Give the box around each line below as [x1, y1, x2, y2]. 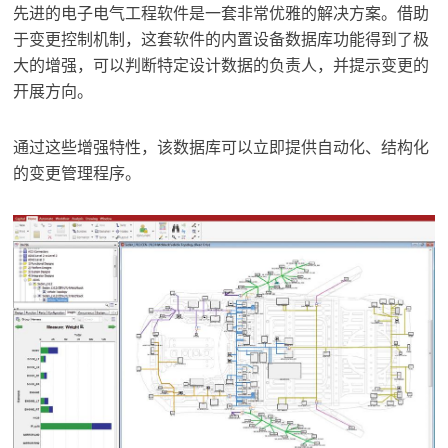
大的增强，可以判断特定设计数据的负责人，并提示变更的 [13, 53, 430, 77]
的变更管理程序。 [13, 161, 142, 185]
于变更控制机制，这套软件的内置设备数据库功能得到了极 [13, 27, 430, 51]
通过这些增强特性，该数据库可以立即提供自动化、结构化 [13, 135, 430, 159]
